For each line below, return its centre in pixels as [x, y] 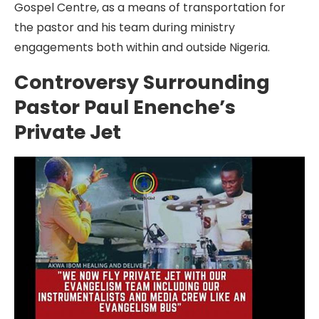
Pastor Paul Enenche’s [125, 107]
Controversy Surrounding [142, 82]
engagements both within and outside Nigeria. [142, 47]
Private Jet [68, 132]
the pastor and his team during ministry [125, 27]
